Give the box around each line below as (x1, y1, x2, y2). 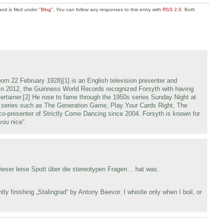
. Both (182, 7, 195, 13)
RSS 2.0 (163, 7, 182, 13)
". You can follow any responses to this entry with (51, 7, 163, 13)
